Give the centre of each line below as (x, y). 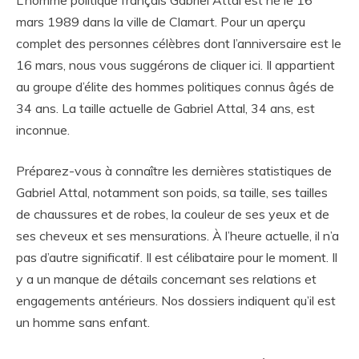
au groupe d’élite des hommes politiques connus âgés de (175, 87)
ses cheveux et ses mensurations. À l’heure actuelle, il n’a (177, 236)
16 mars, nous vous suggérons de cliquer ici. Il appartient (175, 65)
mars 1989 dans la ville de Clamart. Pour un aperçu (161, 22)
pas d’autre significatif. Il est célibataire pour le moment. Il (177, 258)
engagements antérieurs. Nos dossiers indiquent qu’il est (176, 301)
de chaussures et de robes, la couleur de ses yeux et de (173, 214)
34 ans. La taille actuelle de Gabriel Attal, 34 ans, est (165, 109)
